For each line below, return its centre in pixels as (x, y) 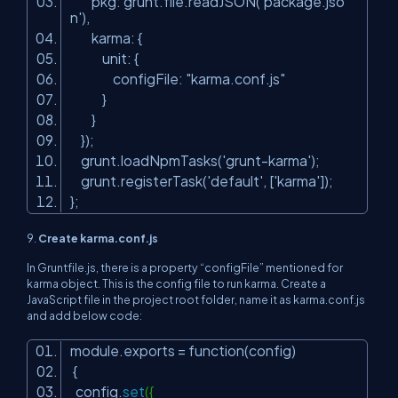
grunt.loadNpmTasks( (146, 161)
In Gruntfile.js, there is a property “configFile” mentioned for (185, 268)
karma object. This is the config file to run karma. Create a (176, 284)
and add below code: (84, 316)
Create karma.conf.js (98, 239)
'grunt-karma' (267, 161)
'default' (235, 181)
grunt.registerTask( (139, 181)
